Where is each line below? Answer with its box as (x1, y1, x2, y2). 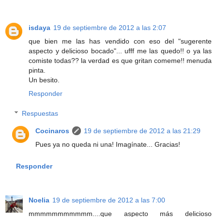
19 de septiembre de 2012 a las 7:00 (52, 196, 165, 204)
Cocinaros (35, 127, 70, 135)
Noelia (29, 196, 49, 204)
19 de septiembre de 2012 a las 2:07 (53, 23, 166, 31)
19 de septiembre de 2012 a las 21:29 (84, 127, 201, 135)
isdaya (29, 23, 50, 31)
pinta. (29, 66, 46, 74)
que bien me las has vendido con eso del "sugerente (29, 37, 212, 45)
